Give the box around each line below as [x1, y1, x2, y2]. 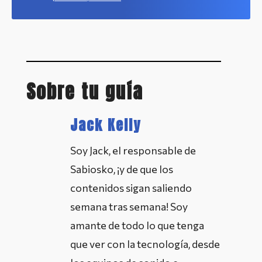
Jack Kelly [70, 115, 141, 136]
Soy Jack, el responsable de [70, 144, 196, 157]
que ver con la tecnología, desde [70, 237, 220, 251]
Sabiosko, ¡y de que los [70, 163, 173, 176]
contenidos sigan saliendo [70, 181, 192, 195]
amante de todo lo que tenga [70, 219, 204, 232]
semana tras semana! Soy [70, 200, 188, 213]
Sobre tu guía [26, 77, 143, 106]
